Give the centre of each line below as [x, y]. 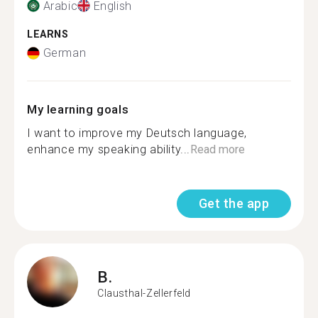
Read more [218, 149]
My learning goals [78, 109]
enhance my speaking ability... [109, 149]
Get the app [234, 203]
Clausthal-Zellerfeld [144, 293]
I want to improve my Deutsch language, [137, 133]
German [65, 53]
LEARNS [48, 34]
